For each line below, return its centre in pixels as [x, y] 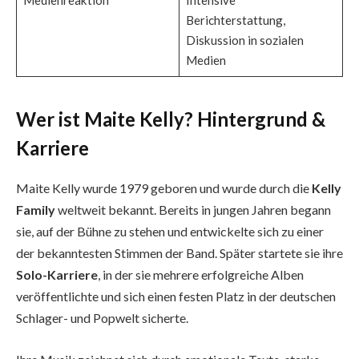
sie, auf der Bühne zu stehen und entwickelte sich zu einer [170, 232]
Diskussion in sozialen [244, 40]
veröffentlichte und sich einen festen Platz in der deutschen [176, 296]
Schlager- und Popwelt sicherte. [102, 318]
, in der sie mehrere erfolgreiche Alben [201, 275]
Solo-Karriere [57, 275]
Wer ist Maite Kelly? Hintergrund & [171, 119]
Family [36, 210]
